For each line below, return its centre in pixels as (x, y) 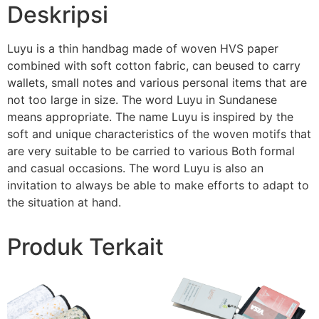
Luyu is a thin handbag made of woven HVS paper (143, 48)
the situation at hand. (64, 202)
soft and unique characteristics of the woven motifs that (159, 134)
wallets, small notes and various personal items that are (157, 82)
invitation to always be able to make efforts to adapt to (158, 185)
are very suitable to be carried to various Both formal (151, 151)
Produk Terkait (85, 246)
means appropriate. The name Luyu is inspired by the (150, 116)
